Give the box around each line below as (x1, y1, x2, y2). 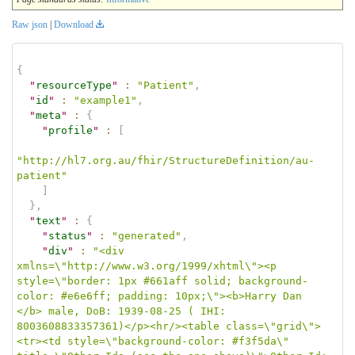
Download (54, 18, 94, 30)
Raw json (12, 18, 48, 30)
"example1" (74, 94, 137, 106)
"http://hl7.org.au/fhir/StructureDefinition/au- (17, 154, 315, 166)
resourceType (36, 78, 112, 91)
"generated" (112, 229, 181, 242)
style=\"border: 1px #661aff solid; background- (17, 274, 308, 287)
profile (48, 124, 93, 136)
